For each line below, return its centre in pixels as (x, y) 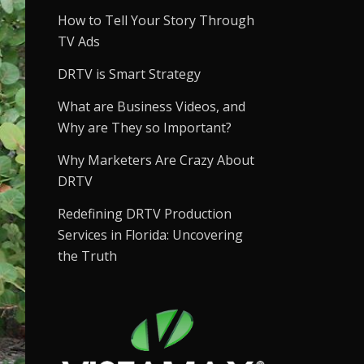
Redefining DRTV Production (145, 214)
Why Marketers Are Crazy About (156, 160)
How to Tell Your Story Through (156, 20)
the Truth (87, 256)
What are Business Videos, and (152, 106)
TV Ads (79, 41)
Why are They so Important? (145, 128)
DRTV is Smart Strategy (129, 74)
